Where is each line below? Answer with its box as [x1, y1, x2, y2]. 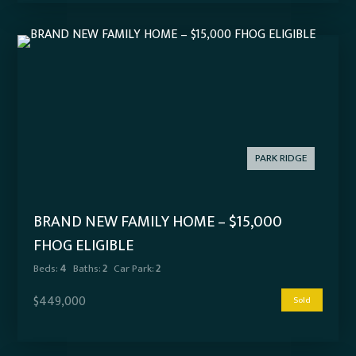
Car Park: [114, 260, 154, 278]
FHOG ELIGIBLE [33, 232, 134, 260]
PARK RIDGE [254, 149, 307, 168]
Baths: [73, 260, 101, 278]
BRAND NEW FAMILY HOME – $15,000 [33, 208, 283, 236]
